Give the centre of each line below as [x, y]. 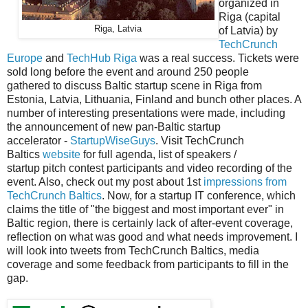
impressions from [245, 181]
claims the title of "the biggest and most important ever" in [145, 209]
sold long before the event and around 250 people [128, 71]
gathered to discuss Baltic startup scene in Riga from [134, 85]
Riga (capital [249, 16]
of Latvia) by [248, 30]
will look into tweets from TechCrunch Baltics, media [133, 250]
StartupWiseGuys [113, 140]
